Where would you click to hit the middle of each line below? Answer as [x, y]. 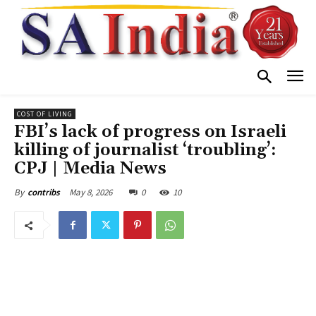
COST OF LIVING [45, 114]
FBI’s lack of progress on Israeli [150, 132]
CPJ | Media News [90, 169]
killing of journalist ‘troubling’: [145, 151]
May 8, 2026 [91, 193]
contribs [44, 193]
